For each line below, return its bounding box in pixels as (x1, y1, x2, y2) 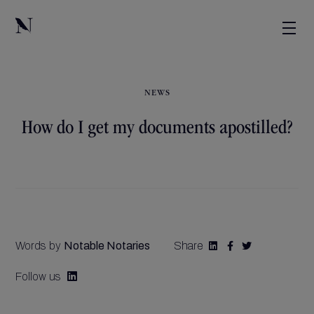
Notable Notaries (64, 240, 151, 252)
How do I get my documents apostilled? (22, 119, 292, 139)
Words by (15, 240, 64, 252)
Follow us (15, 271, 62, 282)
